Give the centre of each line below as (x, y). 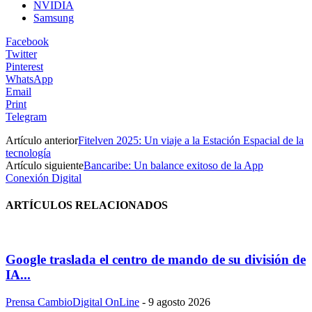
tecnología (28, 153)
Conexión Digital (44, 178)
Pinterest (24, 66)
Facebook (27, 41)
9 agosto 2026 (179, 302)
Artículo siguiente (45, 165)
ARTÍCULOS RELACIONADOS (87, 205)
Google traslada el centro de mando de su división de (156, 260)
